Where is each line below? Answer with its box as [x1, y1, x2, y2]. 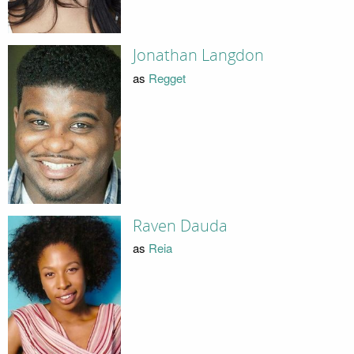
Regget [148, 69, 186, 86]
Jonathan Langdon [132, 46, 264, 66]
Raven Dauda [132, 216, 228, 235]
